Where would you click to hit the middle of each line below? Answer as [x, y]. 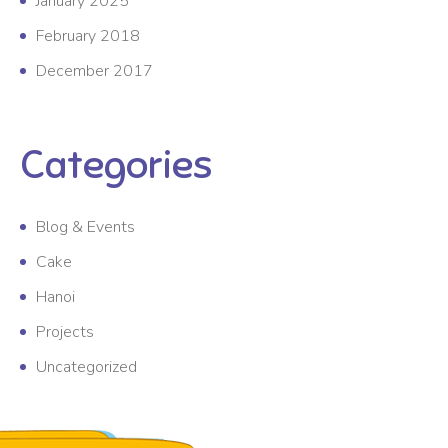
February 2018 [88, 36]
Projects [65, 332]
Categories [116, 165]
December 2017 [94, 71]
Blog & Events [85, 227]
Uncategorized [86, 367]
